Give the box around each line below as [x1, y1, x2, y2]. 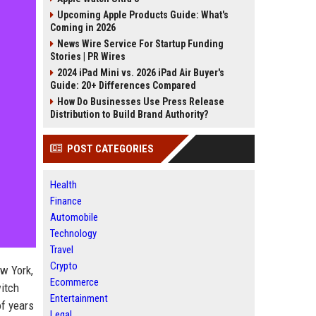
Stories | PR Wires [50, 51, 126, 62]
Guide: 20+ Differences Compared [50, 80, 196, 91]
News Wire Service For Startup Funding [57, 38, 224, 49]
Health [50, 178, 77, 191]
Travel [50, 243, 73, 256]
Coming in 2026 [50, 22, 116, 33]
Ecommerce [50, 276, 99, 288]
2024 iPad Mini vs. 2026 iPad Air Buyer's [57, 67, 224, 78]
